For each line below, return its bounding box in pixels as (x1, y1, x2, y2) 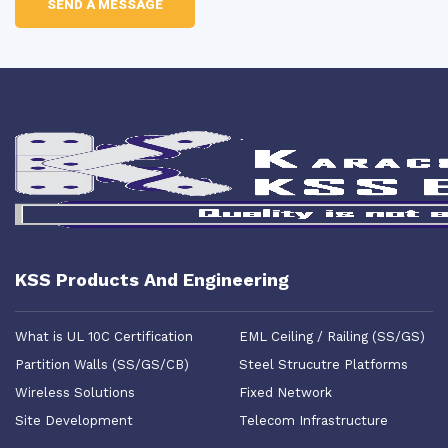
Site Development (15, 413, 133, 428)
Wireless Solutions (15, 385, 135, 400)
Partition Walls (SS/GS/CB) (15, 357, 189, 372)
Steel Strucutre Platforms (239, 357, 408, 372)
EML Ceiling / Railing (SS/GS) (239, 329, 425, 344)
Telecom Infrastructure (239, 413, 388, 428)
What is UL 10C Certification (15, 329, 193, 344)
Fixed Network (239, 385, 332, 400)
